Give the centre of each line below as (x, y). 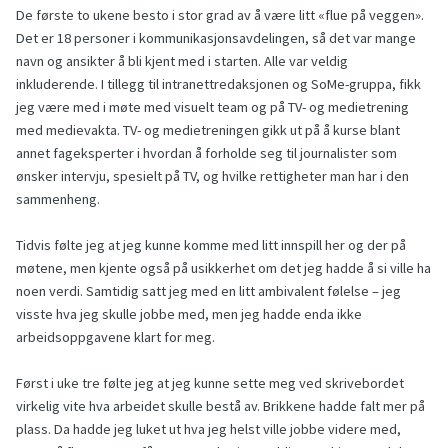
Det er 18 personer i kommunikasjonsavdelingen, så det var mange (216, 38)
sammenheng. (58, 199)
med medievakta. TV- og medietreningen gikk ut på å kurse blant (208, 130)
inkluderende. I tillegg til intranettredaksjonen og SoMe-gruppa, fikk (218, 84)
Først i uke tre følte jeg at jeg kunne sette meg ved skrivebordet (210, 383)
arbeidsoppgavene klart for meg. (115, 337)
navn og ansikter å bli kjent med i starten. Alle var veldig (182, 61)
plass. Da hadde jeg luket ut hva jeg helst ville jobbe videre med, (208, 429)
